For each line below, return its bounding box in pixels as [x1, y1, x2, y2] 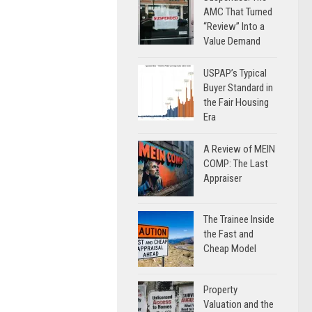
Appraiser [203, 172, 242, 185]
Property [203, 283, 237, 296]
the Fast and [203, 228, 253, 240]
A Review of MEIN [203, 143, 275, 155]
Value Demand [203, 35, 260, 47]
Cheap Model [203, 242, 256, 255]
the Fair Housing [203, 96, 269, 109]
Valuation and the [203, 298, 274, 311]
